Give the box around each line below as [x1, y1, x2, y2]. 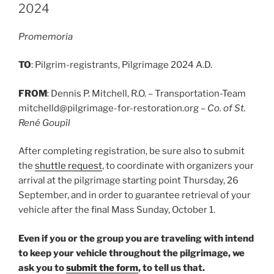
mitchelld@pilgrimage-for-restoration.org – [18, 102, 207, 114]
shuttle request [35, 160, 102, 172]
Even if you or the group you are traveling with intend [18, 232, 254, 244]
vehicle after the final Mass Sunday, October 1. [18, 204, 215, 216]
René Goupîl [18, 117, 70, 128]
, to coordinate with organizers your [102, 160, 254, 172]
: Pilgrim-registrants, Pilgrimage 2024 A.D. [31, 59, 212, 71]
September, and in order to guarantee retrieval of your [18, 190, 251, 201]
